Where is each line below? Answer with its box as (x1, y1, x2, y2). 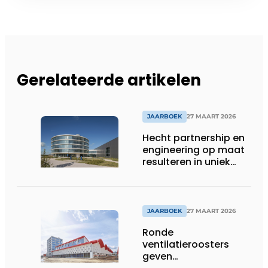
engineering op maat (142, 143, 245, 157)
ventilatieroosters (142, 237, 229, 252)
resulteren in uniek (142, 155, 230, 169)
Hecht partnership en (142, 131, 245, 145)
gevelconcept (142, 167, 210, 181)
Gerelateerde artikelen (17, 69, 201, 91)
